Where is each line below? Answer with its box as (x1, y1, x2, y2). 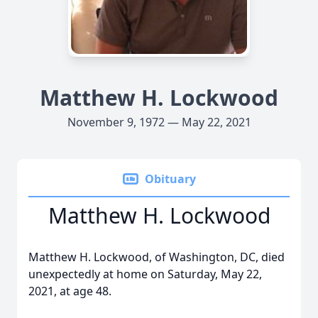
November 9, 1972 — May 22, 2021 (67, 114, 251, 130)
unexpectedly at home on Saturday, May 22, (28, 266, 262, 282)
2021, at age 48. (28, 283, 111, 299)
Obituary (145, 171, 196, 187)
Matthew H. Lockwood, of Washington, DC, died (28, 249, 285, 265)
